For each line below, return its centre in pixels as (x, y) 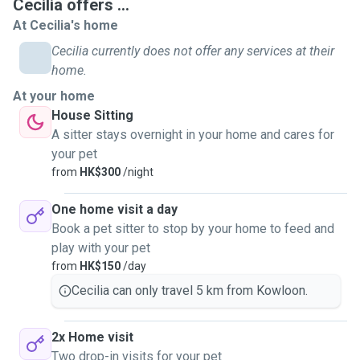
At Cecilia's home (65, 25)
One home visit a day (115, 209)
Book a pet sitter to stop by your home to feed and (193, 229)
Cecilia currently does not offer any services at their (193, 51)
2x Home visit (92, 337)
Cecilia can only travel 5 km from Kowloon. (190, 290)
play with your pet (101, 248)
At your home (54, 96)
